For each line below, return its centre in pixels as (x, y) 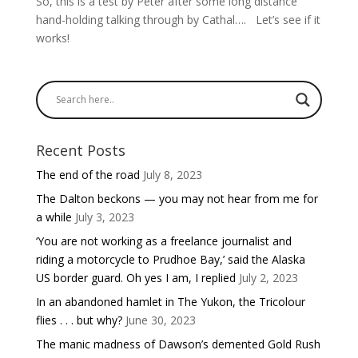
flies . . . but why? (79, 320)
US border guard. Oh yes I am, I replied (135, 277)
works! (52, 38)
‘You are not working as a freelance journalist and (163, 241)
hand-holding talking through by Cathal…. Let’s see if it (178, 19)
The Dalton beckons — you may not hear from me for (177, 198)
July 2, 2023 (268, 277)
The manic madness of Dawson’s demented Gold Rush (178, 344)
